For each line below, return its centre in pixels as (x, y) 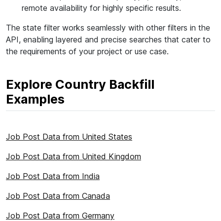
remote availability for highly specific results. (101, 8)
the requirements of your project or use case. (87, 51)
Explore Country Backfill (80, 84)
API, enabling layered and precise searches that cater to (108, 39)
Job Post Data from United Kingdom (74, 156)
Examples (35, 99)
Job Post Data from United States (69, 137)
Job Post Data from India (53, 176)
